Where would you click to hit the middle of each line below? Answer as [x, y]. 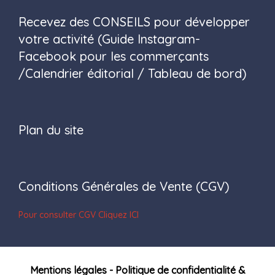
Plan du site [51, 130]
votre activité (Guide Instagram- [109, 39]
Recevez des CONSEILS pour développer [134, 22]
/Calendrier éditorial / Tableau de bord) [133, 73]
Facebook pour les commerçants [114, 56]
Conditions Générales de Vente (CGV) [124, 186]
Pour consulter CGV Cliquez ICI [79, 215]
